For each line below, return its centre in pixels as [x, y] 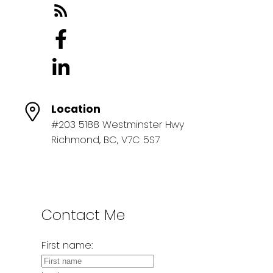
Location [76, 109]
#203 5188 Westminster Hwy [117, 124]
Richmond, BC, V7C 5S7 [105, 140]
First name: [67, 245]
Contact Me [83, 214]
